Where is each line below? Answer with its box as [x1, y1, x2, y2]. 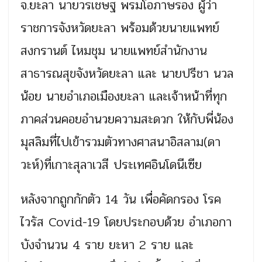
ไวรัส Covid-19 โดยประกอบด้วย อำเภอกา [20, 212, 232, 233]
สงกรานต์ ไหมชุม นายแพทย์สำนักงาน [20, 41, 207, 61]
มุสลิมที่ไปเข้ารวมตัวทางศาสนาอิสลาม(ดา [20, 132, 220, 153]
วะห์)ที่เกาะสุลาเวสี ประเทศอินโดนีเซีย [20, 155, 202, 175]
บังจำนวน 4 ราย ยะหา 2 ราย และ [20, 235, 194, 256]
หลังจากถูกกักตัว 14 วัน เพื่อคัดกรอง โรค [20, 189, 221, 210]
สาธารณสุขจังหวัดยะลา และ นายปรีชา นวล [20, 64, 233, 84]
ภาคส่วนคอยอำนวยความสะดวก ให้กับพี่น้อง [20, 109, 233, 130]
